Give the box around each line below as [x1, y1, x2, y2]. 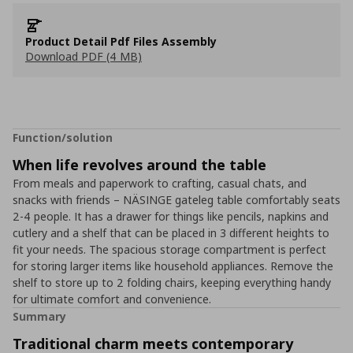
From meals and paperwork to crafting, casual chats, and [13, 176, 307, 191]
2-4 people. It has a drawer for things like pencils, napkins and [13, 209, 329, 224]
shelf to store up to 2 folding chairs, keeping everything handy [13, 275, 331, 290]
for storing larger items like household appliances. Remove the [13, 258, 333, 273]
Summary [13, 309, 66, 324]
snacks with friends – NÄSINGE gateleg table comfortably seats [13, 192, 340, 207]
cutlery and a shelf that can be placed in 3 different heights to [13, 225, 329, 240]
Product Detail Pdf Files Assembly [25, 34, 217, 49]
